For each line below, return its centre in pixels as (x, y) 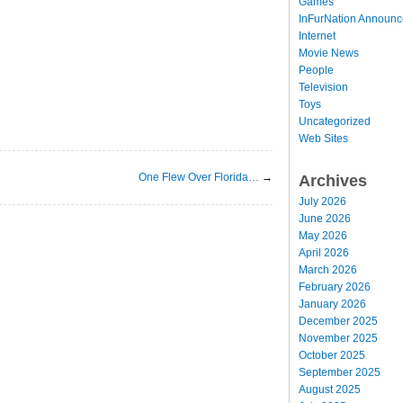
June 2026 (325, 218)
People (316, 70)
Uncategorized (335, 121)
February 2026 (335, 287)
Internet (317, 36)
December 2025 (338, 321)
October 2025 (332, 355)
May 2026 (323, 235)
